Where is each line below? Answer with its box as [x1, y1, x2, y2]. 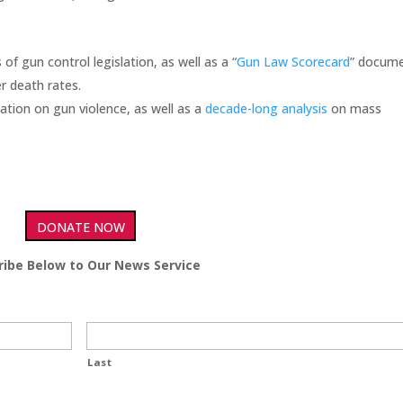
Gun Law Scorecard [237, 53, 351, 71]
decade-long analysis [205, 100, 328, 118]
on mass [327, 100, 382, 118]
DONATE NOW [36, 219, 125, 237]
